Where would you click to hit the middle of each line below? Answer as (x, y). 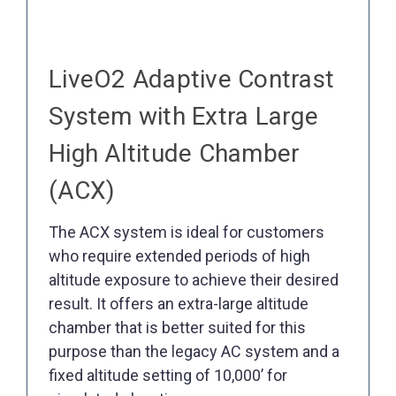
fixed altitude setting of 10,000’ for (168, 376)
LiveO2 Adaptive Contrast (191, 79)
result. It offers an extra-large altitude (179, 304)
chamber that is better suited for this (177, 328)
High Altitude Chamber (175, 153)
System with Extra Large (183, 116)
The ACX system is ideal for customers (187, 232)
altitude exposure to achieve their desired (194, 280)
